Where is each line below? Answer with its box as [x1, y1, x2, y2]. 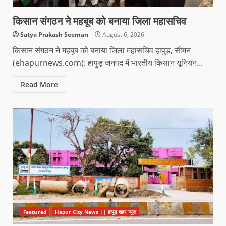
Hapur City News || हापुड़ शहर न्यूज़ [54, 208, 136, 215]
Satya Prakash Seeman [20, 30, 88, 39]
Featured [23, 208, 46, 215]
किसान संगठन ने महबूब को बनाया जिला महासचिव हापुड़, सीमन [13, 44, 191, 56]
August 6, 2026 [101, 30, 144, 39]
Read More [21, 79, 58, 89]
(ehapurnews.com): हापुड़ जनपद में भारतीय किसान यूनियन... [13, 56, 203, 68]
